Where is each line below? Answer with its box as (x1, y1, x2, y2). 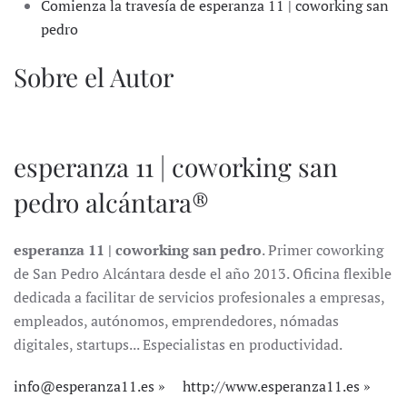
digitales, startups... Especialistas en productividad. (14, 334, 342, 355)
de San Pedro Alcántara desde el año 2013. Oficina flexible (14, 263, 392, 284)
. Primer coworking (262, 240, 383, 261)
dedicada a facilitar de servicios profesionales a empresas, (14, 287, 384, 308)
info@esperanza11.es (14, 376, 154, 397)
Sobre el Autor (14, 60, 174, 94)
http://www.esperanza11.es (183, 376, 360, 397)
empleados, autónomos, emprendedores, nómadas (14, 311, 339, 332)
